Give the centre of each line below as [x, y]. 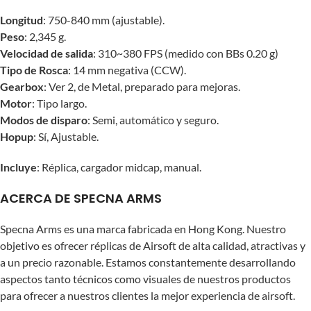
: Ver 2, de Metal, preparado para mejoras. [142, 86]
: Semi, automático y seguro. [153, 120]
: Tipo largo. [59, 103]
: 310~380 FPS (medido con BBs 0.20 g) [186, 53]
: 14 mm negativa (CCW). [127, 70]
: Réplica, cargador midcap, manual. [119, 167]
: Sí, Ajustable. [66, 136]
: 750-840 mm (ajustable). [104, 20]
